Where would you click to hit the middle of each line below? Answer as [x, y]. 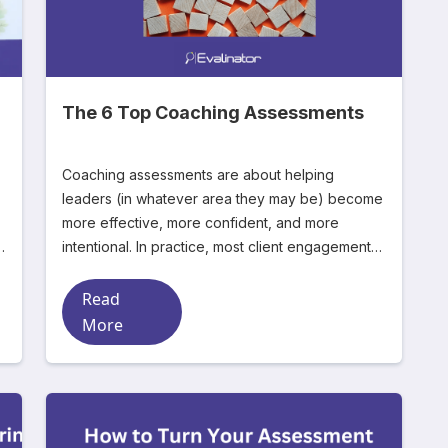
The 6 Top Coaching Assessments [213, 112]
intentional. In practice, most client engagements [220, 246]
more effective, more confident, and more [200, 222]
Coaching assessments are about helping [198, 174]
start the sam [103, 270]
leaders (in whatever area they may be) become [222, 198]
